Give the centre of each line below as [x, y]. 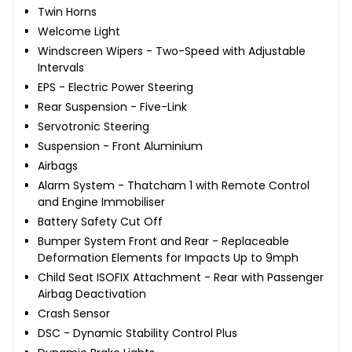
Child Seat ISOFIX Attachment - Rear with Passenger [181, 277]
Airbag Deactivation [92, 293]
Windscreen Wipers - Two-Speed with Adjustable [172, 51]
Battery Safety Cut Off [100, 221]
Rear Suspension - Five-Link [112, 106]
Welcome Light [79, 31]
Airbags [58, 165]
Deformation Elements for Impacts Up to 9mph [168, 257]
